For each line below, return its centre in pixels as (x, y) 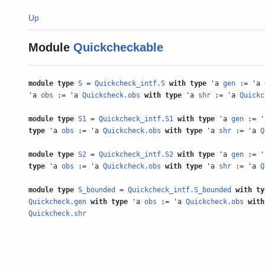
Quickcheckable (118, 47)
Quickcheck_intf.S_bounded (180, 190)
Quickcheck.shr (57, 214)
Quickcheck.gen (57, 202)
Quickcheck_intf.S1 (136, 119)
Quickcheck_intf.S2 (136, 154)
